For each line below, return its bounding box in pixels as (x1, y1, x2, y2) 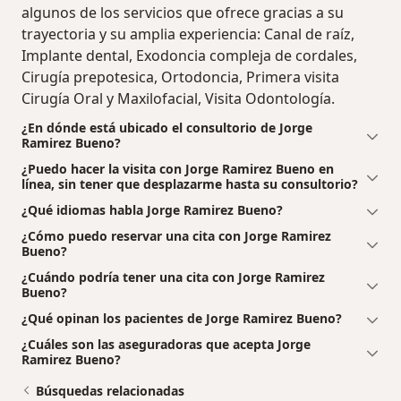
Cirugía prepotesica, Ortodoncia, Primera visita (21, 67, 339, 88)
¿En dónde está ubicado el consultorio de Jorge (21, 119, 312, 137)
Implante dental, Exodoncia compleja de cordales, (21, 46, 357, 66)
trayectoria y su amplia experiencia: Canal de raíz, (21, 24, 354, 45)
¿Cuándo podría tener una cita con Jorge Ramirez (21, 269, 325, 286)
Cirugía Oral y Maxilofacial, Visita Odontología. (21, 89, 335, 109)
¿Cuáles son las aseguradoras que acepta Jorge (21, 336, 311, 354)
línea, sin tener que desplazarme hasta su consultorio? (21, 175, 358, 193)
